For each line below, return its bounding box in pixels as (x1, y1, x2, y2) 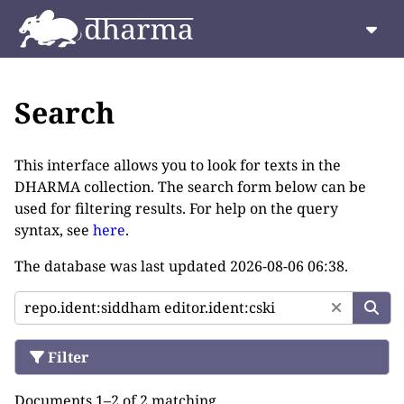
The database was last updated (14, 255, 230, 276)
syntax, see (14, 219, 93, 240)
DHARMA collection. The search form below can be (14, 176, 366, 197)
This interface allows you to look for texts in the (14, 154, 341, 175)
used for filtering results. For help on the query (14, 197, 338, 218)
